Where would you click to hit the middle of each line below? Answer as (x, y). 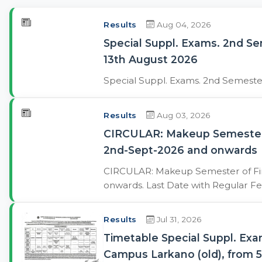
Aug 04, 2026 (182, 24)
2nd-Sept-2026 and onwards (180, 150)
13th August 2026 (151, 59)
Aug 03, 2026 (182, 115)
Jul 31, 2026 (177, 220)
